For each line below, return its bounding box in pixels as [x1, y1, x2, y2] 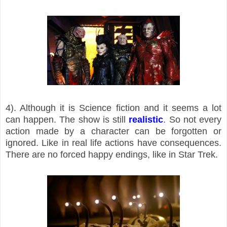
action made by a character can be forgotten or [6, 126, 221, 136]
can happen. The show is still [6, 114, 129, 125]
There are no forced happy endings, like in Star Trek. [6, 149, 218, 160]
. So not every [163, 114, 222, 125]
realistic [129, 114, 164, 125]
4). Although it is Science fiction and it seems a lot [6, 102, 221, 113]
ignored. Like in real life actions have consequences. [6, 137, 221, 148]
